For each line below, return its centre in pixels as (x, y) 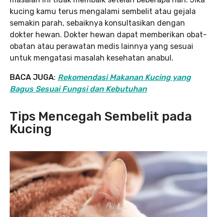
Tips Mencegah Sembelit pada (101, 116)
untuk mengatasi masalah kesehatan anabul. (92, 58)
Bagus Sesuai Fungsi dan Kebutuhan (78, 89)
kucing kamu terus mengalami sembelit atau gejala (103, 11)
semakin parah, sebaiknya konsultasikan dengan (97, 23)
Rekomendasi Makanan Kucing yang (124, 77)
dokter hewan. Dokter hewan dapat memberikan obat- (108, 35)
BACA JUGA (32, 77)
